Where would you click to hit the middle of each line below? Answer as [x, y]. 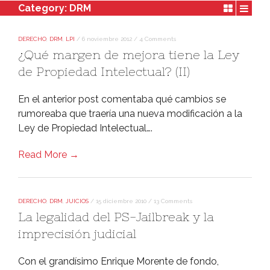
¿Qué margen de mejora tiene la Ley [129, 55]
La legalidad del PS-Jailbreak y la [116, 217]
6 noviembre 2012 [107, 39]
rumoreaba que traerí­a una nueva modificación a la [130, 114]
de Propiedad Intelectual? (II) [104, 71]
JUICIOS [77, 201]
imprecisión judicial [77, 234]
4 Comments [158, 39]
